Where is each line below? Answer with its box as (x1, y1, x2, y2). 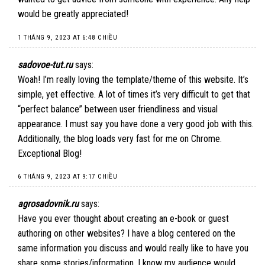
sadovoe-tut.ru (18, 59, 73, 70)
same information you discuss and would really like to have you (18, 242, 248, 254)
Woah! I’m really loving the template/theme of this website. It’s (18, 73, 248, 85)
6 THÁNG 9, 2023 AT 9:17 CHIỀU (18, 173, 118, 181)
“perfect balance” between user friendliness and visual (18, 103, 218, 115)
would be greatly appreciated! (18, 8, 128, 20)
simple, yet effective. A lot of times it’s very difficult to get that (18, 88, 250, 100)
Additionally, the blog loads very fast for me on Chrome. (18, 132, 222, 144)
